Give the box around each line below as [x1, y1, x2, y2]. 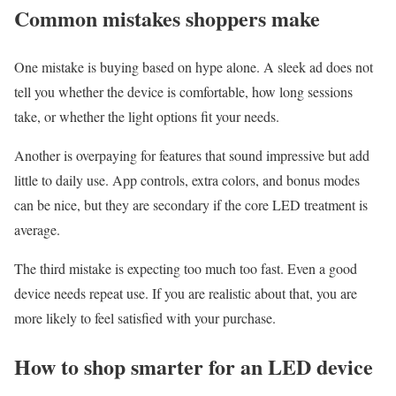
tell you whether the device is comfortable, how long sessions [14, 81, 353, 101]
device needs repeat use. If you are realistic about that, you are [14, 283, 357, 302]
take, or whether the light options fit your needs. [14, 106, 279, 126]
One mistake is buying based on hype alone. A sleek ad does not [14, 57, 373, 76]
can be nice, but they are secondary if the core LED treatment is [14, 194, 368, 214]
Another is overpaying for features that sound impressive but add [14, 145, 369, 164]
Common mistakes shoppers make [14, 3, 320, 34]
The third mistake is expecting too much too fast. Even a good [14, 258, 357, 278]
